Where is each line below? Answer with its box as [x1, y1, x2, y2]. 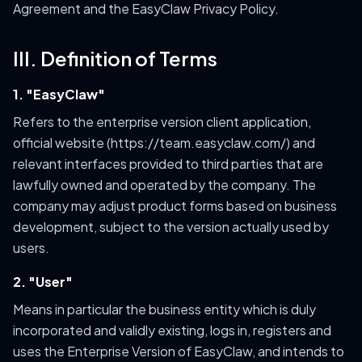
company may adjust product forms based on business [13, 197, 337, 214]
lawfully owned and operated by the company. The [13, 176, 316, 193]
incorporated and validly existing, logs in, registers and [13, 322, 331, 339]
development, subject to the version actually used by [13, 218, 329, 235]
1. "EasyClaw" [13, 86, 105, 103]
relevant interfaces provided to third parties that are [13, 155, 323, 172]
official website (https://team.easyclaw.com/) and [13, 134, 315, 151]
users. [13, 239, 49, 256]
